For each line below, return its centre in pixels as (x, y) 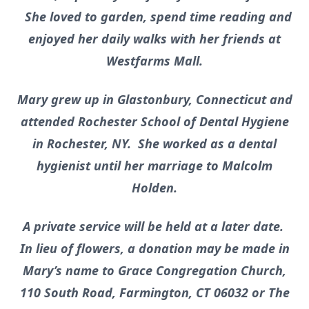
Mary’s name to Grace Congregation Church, (154, 270)
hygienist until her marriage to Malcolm (154, 166)
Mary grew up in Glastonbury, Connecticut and (154, 99)
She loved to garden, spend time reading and (154, 17)
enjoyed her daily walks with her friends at (154, 39)
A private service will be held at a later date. (154, 226)
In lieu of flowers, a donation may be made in (154, 248)
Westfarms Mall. (154, 61)
